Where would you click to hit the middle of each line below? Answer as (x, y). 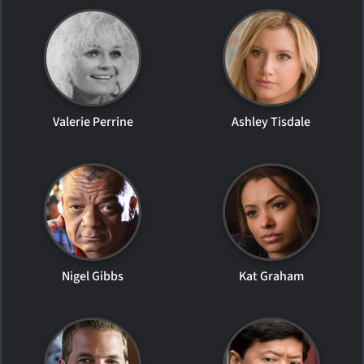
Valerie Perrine (93, 121)
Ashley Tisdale (271, 121)
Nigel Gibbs (93, 276)
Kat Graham (271, 276)
